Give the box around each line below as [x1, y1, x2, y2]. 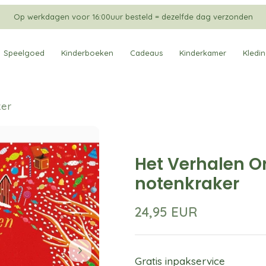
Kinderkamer [179, 48, 226, 58]
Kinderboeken [61, 48, 113, 58]
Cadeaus [129, 48, 163, 58]
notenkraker [135, 172, 240, 195]
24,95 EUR [135, 203, 198, 220]
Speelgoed [3, 48, 45, 58]
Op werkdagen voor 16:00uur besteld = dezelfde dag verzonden [13, 12, 253, 22]
